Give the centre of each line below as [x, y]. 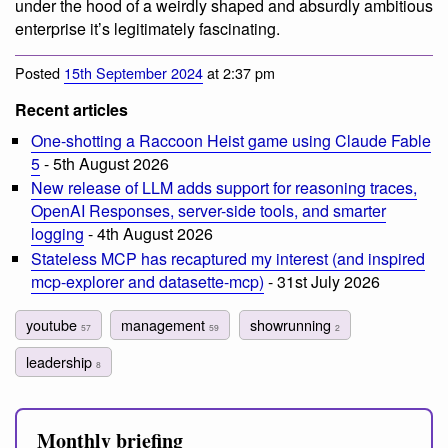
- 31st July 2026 [322, 281]
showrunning [292, 324]
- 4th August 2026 [148, 234]
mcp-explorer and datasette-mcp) [147, 281]
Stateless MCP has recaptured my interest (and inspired [228, 258]
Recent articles [71, 109]
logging [57, 234]
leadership [61, 361]
